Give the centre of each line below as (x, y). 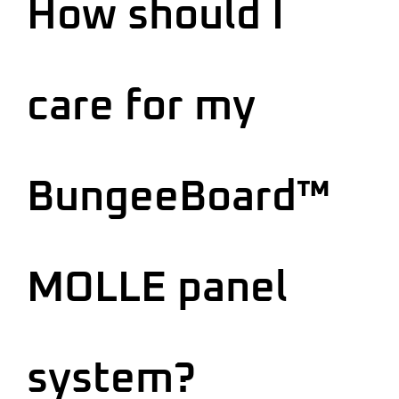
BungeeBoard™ (179, 197)
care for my (141, 106)
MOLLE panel (157, 288)
